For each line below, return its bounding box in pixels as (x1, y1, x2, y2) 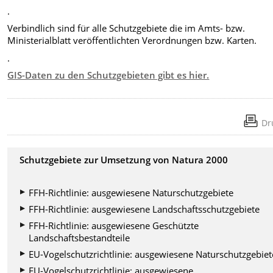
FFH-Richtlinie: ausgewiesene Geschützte (29, 219, 199, 232)
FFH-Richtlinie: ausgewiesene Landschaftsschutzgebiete (29, 203, 260, 216)
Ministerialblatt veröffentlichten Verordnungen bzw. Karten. (7, 34, 257, 47)
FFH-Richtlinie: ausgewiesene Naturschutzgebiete (29, 186, 234, 199)
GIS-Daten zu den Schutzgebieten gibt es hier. (7, 69, 210, 82)
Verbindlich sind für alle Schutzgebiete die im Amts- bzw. (7, 22, 246, 35)
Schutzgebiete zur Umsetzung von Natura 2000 (19, 154, 229, 166)
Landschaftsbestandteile (29, 232, 130, 244)
